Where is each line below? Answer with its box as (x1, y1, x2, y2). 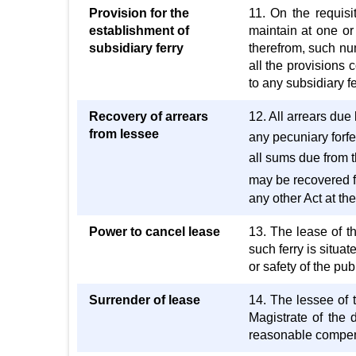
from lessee (89, 127, 159, 141)
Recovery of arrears (89, 110, 208, 123)
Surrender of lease (89, 293, 200, 307)
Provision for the (89, 6, 189, 20)
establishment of (89, 24, 189, 37)
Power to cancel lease (89, 225, 220, 238)
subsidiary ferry (89, 41, 184, 55)
